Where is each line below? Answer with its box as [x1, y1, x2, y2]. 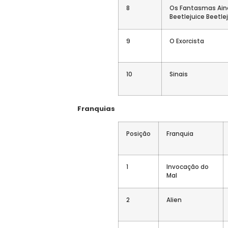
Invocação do [166, 162, 209, 171]
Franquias [77, 103, 115, 113]
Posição [126, 129, 151, 138]
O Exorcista [169, 37, 204, 45]
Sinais [169, 70, 188, 78]
